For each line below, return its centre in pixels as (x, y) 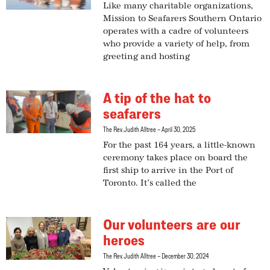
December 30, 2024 (185, 256)
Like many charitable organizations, (178, 6)
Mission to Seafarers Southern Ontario (183, 19)
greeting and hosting (147, 57)
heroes (124, 240)
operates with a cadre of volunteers (176, 32)
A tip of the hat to (157, 98)
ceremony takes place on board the (176, 158)
